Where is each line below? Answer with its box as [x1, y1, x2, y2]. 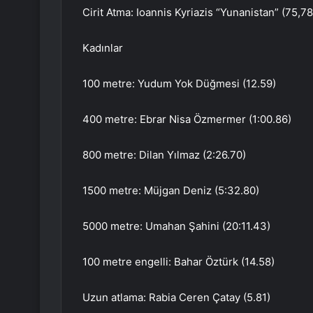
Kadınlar [82, 41, 123, 55]
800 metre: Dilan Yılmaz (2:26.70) [82, 148, 246, 162]
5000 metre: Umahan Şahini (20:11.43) [82, 219, 270, 233]
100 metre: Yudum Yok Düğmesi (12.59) [82, 77, 276, 91]
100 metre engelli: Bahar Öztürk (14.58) [82, 255, 275, 269]
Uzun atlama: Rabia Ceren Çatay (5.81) [82, 291, 270, 305]
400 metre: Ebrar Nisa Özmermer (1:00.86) [82, 112, 291, 126]
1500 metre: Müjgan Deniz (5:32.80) [82, 184, 259, 198]
